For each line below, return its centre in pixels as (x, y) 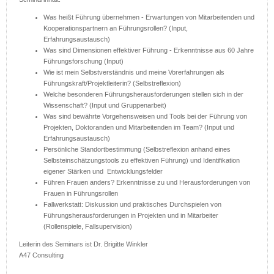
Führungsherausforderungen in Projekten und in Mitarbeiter (131, 216)
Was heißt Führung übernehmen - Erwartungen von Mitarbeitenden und (149, 17)
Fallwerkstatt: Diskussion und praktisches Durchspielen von (132, 205)
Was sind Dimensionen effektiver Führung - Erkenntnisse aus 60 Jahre (149, 50)
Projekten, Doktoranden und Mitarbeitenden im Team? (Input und (139, 128)
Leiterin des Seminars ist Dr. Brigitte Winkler (83, 244)
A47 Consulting (41, 255)
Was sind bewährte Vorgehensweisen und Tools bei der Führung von (145, 117)
